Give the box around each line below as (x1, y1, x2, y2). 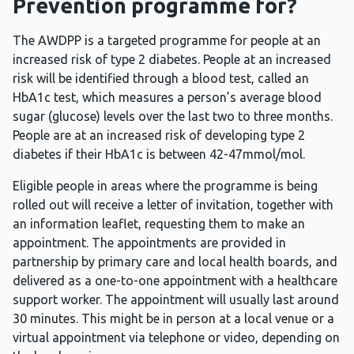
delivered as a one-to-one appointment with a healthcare (13, 273, 337, 288)
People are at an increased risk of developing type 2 (13, 128, 305, 143)
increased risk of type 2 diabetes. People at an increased (13, 52, 331, 67)
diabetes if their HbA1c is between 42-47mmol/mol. (13, 147, 308, 162)
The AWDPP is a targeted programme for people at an (13, 33, 321, 48)
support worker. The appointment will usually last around (13, 292, 339, 307)
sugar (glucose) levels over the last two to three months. (13, 109, 333, 124)
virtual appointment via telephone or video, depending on (13, 330, 340, 345)
